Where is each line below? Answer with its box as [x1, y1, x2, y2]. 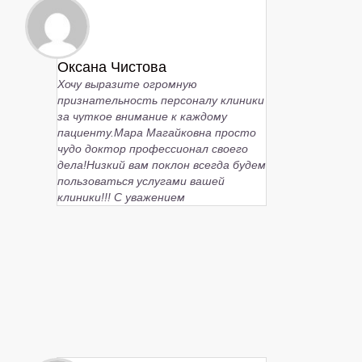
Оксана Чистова [57, 58, 166, 75]
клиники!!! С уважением [57, 190, 185, 204]
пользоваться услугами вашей [57, 174, 225, 187]
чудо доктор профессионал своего [57, 141, 248, 155]
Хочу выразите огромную [57, 77, 197, 90]
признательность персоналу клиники [57, 93, 264, 107]
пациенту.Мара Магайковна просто [57, 125, 256, 139]
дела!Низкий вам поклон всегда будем [57, 158, 266, 171]
